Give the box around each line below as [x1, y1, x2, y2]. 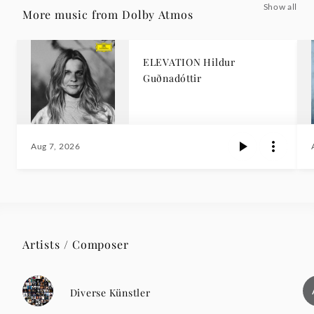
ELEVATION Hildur [143, 55, 235, 69]
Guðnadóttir [143, 71, 202, 86]
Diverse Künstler [69, 285, 151, 299]
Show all [263, 1, 297, 13]
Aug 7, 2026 [31, 141, 81, 152]
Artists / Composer [22, 237, 129, 252]
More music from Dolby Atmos [22, 7, 193, 22]
